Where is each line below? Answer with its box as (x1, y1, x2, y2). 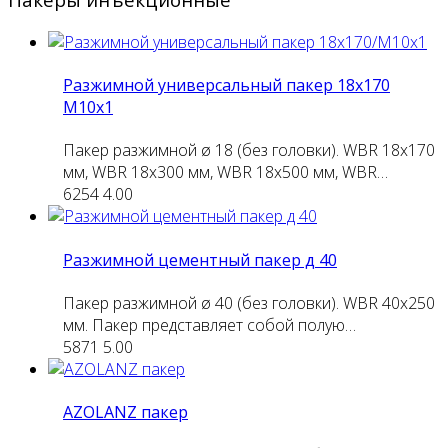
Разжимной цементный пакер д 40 (63, 248, 337, 271)
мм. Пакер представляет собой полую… (63, 313, 356, 336)
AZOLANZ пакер (63, 401, 188, 424)
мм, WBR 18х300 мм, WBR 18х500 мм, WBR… (63, 161, 388, 184)
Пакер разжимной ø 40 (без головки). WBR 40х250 (63, 291, 435, 314)
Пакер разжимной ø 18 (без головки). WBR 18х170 (63, 139, 435, 162)
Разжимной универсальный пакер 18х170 (63, 73, 390, 96)
